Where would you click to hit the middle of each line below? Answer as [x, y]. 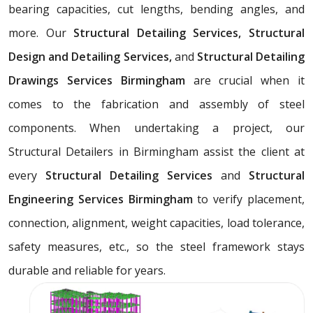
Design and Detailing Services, [92, 56]
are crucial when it [245, 80]
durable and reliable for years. [87, 270]
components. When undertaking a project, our [156, 128]
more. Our [41, 32]
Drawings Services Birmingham [97, 80]
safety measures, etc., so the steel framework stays [156, 246]
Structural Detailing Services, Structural [189, 32]
